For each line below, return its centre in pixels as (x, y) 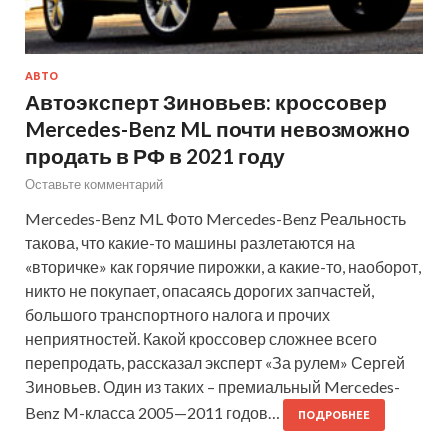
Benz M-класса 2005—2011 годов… (154, 412)
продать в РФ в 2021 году (155, 155)
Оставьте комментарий (94, 183)
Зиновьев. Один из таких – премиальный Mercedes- (212, 386)
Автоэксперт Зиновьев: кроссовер (206, 101)
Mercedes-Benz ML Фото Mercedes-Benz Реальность (215, 218)
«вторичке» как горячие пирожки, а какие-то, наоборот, (223, 266)
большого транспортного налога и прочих (177, 314)
